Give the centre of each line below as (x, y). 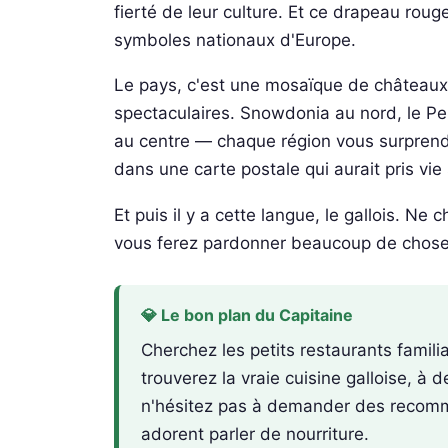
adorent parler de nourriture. (255, 433)
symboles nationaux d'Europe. (235, 39)
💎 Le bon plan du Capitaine (247, 314)
